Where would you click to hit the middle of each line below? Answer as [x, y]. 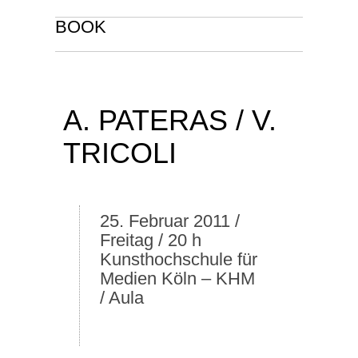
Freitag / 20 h [151, 240]
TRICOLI [120, 153]
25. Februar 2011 [165, 221]
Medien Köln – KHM [177, 278]
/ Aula [122, 298]
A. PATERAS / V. [170, 120]
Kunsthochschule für [179, 259]
